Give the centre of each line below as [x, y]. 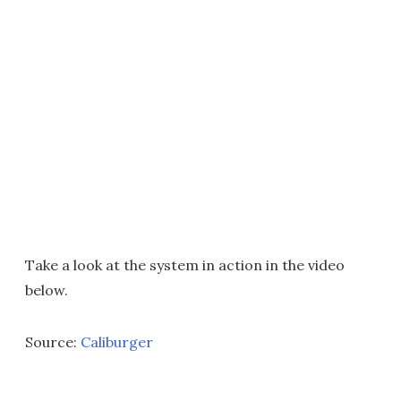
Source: [53, 341]
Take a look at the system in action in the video [185, 264]
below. [47, 290]
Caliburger [117, 341]
